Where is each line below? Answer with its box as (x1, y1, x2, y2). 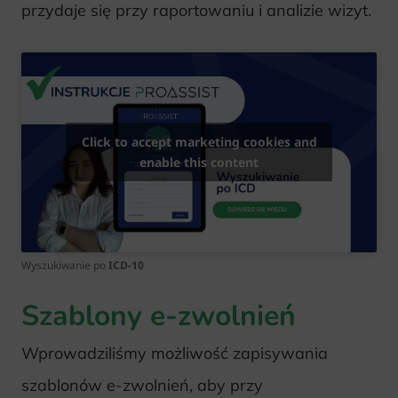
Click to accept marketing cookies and (81, 133, 317, 151)
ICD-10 (108, 257, 144, 273)
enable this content (139, 154, 259, 171)
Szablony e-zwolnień (21, 296, 296, 335)
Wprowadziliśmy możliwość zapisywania (21, 342, 328, 363)
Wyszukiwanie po (21, 257, 108, 273)
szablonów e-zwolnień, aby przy (21, 374, 263, 395)
